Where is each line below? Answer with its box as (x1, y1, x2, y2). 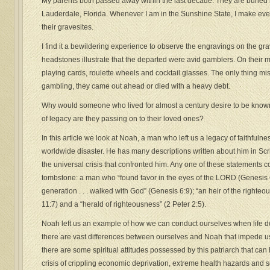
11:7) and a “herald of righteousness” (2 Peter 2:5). (42, 200, 206, 209)
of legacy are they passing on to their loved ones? (42, 115, 204, 124)
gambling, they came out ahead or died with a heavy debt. (42, 82, 230, 91)
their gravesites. (42, 23, 93, 32)
